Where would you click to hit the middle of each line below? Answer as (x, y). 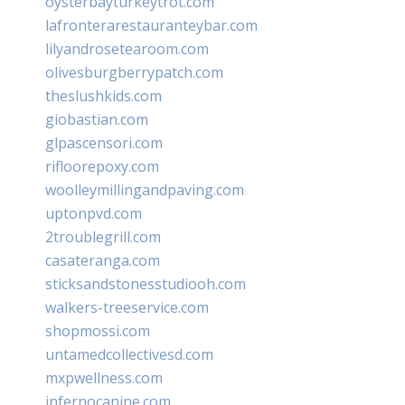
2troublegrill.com (103, 236)
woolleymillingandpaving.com (145, 189)
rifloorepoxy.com (102, 166)
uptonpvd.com (94, 213)
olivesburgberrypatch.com (134, 72)
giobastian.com (97, 119)
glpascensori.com (104, 142)
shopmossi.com (98, 330)
